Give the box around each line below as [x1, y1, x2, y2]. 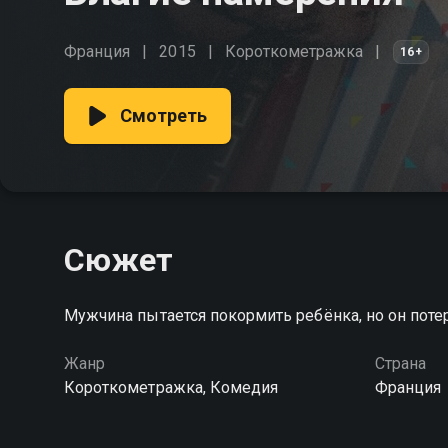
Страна [374, 354, 426, 373]
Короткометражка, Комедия [64, 378, 279, 397]
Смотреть [120, 105, 208, 126]
